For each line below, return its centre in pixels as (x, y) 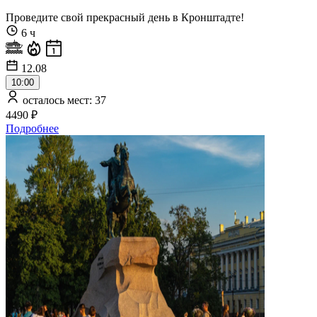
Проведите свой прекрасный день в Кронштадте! (125, 18)
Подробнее (32, 129)
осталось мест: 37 (63, 100)
